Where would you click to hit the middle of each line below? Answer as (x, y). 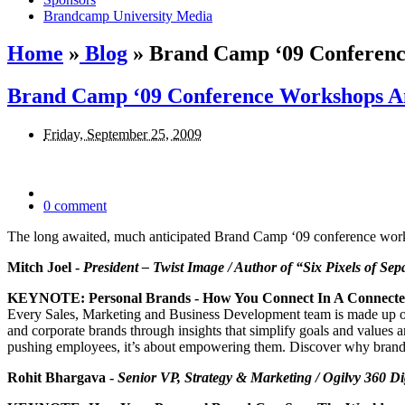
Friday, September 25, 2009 (122, 135)
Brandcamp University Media (128, 15)
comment (79, 206)
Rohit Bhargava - (62, 378)
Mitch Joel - (45, 268)
